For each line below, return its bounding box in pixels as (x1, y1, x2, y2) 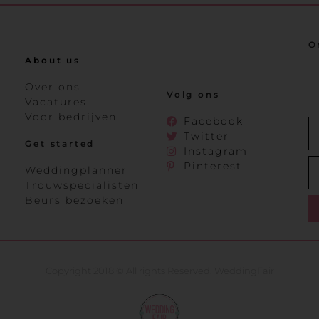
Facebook (183, 115, 244, 128)
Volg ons (166, 89, 220, 100)
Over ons (25, 80, 81, 94)
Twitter (183, 130, 229, 143)
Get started (25, 138, 95, 150)
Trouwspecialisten (25, 179, 140, 192)
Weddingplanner (25, 164, 128, 177)
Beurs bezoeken (25, 194, 125, 207)
